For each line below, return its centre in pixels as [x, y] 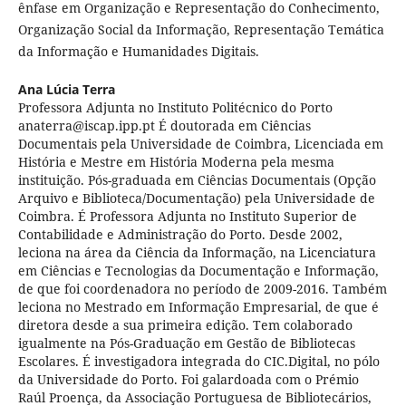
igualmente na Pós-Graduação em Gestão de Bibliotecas [186, 343]
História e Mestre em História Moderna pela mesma [176, 162]
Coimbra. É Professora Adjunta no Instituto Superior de [187, 217]
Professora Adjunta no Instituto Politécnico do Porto [175, 108]
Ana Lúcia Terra [66, 90]
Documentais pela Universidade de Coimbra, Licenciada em [200, 144]
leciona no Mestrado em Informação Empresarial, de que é [198, 307]
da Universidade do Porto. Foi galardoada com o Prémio [188, 380]
